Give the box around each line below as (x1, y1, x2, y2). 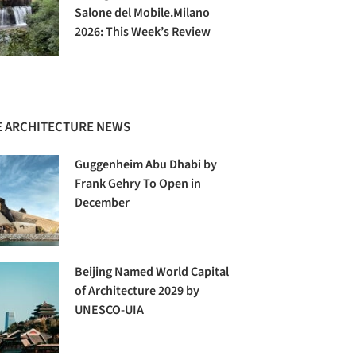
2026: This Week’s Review (75, 23, 211, 41)
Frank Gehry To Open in (75, 175, 202, 193)
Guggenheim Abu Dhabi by (75, 156, 218, 174)
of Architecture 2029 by (75, 281, 200, 300)
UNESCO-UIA (75, 300, 145, 319)
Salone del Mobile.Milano (75, 4, 211, 22)
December (75, 194, 130, 212)
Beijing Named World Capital (75, 262, 230, 281)
